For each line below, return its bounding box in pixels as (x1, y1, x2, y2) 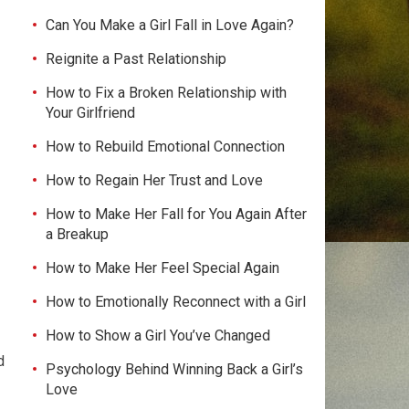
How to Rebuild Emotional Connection (46, 138, 285, 155)
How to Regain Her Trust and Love (46, 172, 263, 189)
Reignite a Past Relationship (46, 50, 226, 68)
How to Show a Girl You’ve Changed (46, 327, 270, 344)
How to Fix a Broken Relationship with (46, 84, 287, 101)
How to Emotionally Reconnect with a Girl (46, 293, 306, 310)
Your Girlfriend (46, 104, 135, 121)
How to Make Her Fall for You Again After (46, 205, 307, 223)
